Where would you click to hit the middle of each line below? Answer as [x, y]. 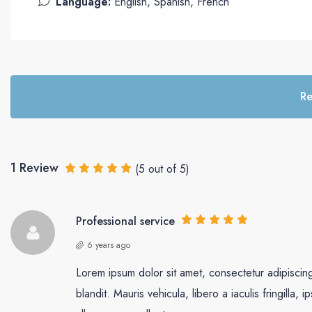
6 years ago [109, 245]
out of [162, 169]
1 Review [34, 167]
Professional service [125, 221]
